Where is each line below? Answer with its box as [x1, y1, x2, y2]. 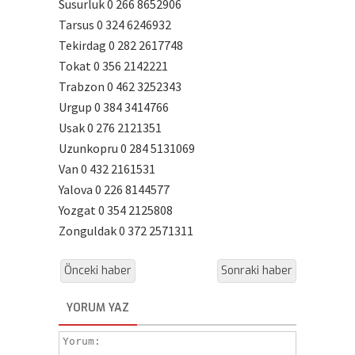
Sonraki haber [221, 263, 292, 278]
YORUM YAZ [67, 300, 129, 315]
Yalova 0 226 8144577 [59, 181, 170, 197]
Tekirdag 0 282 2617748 [59, 37, 183, 53]
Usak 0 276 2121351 [59, 120, 162, 136]
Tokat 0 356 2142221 [59, 58, 168, 74]
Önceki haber [64, 263, 132, 278]
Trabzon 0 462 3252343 [59, 78, 181, 94]
